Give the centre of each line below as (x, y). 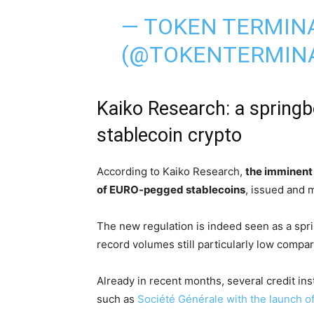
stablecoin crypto (169, 135)
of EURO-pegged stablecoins (171, 189)
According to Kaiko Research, (171, 171)
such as (117, 299)
